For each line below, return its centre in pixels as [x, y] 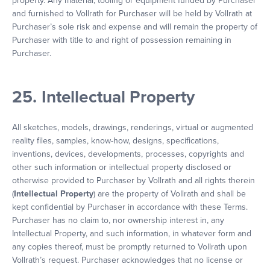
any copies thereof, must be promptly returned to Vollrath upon [130, 247]
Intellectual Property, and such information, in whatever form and [132, 234]
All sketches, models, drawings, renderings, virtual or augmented [133, 127]
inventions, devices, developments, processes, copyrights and [128, 154]
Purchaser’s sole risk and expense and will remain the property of [135, 27]
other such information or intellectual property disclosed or [122, 167]
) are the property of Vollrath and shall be [170, 194]
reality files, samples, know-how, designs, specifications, [115, 141]
